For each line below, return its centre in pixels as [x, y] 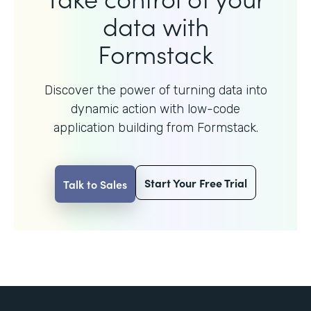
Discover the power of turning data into [155, 90]
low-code [214, 109]
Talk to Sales [95, 184]
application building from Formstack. [155, 127]
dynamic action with [129, 109]
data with [155, 25]
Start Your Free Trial [196, 182]
